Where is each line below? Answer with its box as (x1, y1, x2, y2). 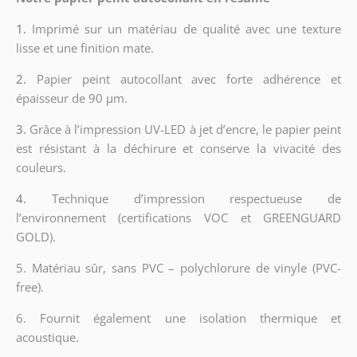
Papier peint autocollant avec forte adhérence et (36, 70, 342, 87)
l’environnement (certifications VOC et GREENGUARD (15, 209, 342, 226)
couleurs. (15, 159, 66, 175)
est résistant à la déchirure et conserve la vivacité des (15, 139, 342, 156)
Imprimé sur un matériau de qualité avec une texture (32, 20, 342, 37)
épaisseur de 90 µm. (15, 89, 127, 106)
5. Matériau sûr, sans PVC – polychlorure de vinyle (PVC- (15, 259, 342, 276)
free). (15, 278, 44, 295)
